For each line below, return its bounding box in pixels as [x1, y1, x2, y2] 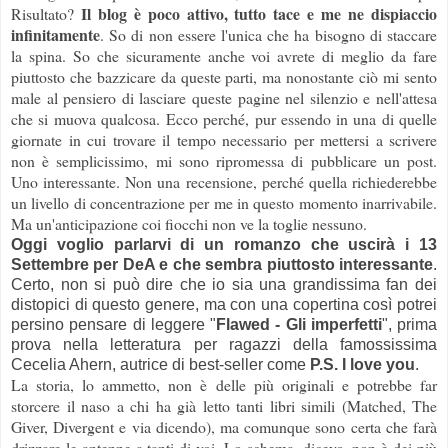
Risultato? [11, 2, 81, 24]
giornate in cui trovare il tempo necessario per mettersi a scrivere [11, 128, 437, 150]
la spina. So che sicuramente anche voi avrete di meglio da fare [11, 44, 437, 66]
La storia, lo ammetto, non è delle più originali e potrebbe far [11, 373, 437, 395]
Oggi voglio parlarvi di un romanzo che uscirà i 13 [11, 235, 437, 253]
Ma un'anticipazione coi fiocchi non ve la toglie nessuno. [11, 212, 372, 234]
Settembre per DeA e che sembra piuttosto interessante [11, 255, 433, 273]
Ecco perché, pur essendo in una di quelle [166, 107, 438, 129]
